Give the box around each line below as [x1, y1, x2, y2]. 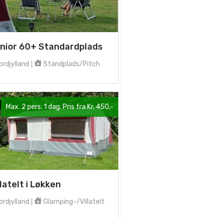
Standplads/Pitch [42, 60, 100, 68]
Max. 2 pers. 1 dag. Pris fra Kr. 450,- [6, 103, 113, 111]
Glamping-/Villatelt [42, 198, 105, 206]
